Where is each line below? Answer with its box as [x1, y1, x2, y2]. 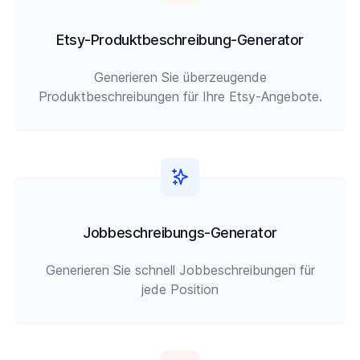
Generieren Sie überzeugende [93, 69, 267, 85]
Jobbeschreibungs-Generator [83, 224, 277, 241]
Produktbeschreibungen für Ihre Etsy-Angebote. [38, 88, 322, 104]
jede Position [141, 281, 219, 297]
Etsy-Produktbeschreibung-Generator [56, 31, 304, 48]
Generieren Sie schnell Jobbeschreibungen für [45, 262, 315, 278]
